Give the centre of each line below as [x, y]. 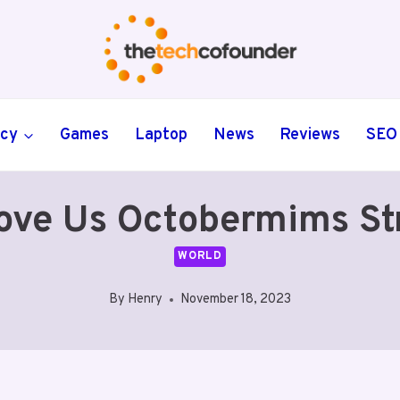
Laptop [161, 135]
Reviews [310, 135]
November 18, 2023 [236, 300]
